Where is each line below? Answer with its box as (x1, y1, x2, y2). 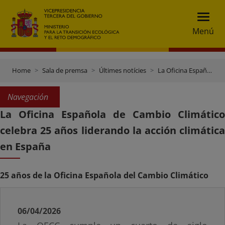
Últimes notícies (99, 66, 146, 75)
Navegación (8, 91, 48, 102)
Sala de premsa (42, 66, 87, 75)
